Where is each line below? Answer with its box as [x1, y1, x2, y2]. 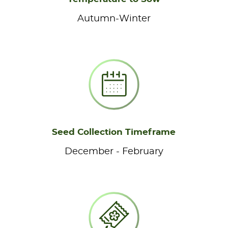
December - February [64, 147, 163, 156]
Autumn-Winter [77, 14, 151, 23]
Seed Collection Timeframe [52, 127, 176, 136]
